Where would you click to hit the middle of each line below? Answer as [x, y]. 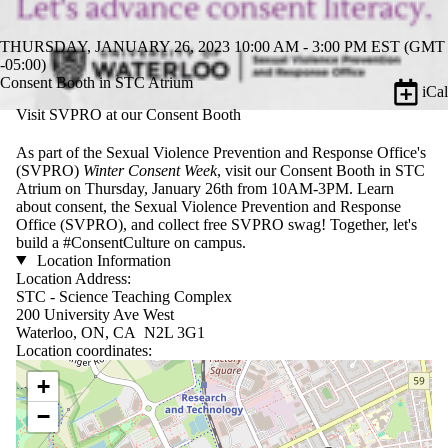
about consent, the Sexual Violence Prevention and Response [208, 206]
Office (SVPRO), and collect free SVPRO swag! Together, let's [216, 224]
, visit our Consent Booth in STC [321, 170]
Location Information [101, 260]
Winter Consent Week [150, 170]
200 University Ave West [95, 314]
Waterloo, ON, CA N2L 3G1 [110, 332]
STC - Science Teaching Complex [124, 296]
